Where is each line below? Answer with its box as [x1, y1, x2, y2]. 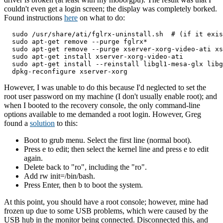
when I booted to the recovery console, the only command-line [4, 101, 200, 110]
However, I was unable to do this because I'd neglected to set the [4, 83, 206, 92]
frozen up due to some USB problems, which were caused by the [4, 206, 208, 215]
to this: [55, 118, 78, 127]
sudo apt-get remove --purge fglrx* [4, 37, 147, 45]
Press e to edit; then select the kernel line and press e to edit [24, 144, 209, 153]
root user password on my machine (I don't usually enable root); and [4, 92, 217, 101]
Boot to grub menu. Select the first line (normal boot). [24, 135, 192, 144]
